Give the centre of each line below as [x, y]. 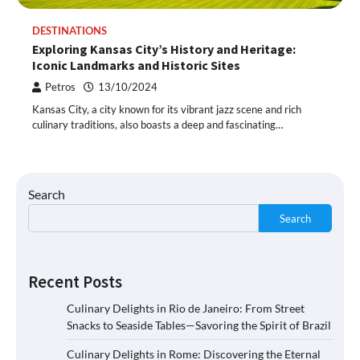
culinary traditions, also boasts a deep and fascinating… [157, 125]
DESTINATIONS [70, 31]
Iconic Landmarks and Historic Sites [136, 65]
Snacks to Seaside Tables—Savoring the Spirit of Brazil [199, 325]
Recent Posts [75, 282]
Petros [60, 88]
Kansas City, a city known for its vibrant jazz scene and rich [167, 110]
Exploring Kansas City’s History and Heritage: [164, 49]
